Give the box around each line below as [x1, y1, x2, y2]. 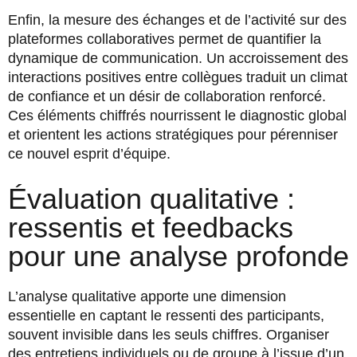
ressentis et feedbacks [8, 210, 293, 244]
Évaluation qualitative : [8, 182, 295, 215]
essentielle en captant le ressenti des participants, [8, 307, 324, 324]
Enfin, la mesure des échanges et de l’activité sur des [8, 11, 347, 28]
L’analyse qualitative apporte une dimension [8, 288, 286, 304]
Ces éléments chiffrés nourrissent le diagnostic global [8, 107, 347, 124]
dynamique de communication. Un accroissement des [8, 49, 348, 66]
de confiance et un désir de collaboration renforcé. [8, 88, 326, 104]
